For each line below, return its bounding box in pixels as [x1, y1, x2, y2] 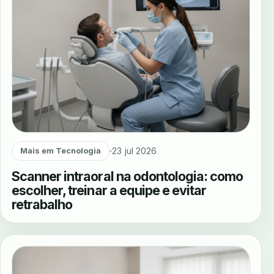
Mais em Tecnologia [20, 146, 101, 156]
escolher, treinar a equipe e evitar [12, 182, 207, 198]
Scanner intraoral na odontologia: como [12, 168, 243, 184]
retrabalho [12, 196, 73, 212]
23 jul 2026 [111, 146, 157, 157]
